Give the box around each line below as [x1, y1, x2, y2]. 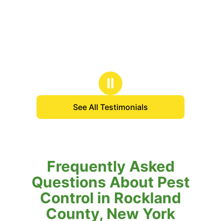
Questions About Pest [31, 173, 190, 191]
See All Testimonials [73, 102, 148, 112]
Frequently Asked [46, 157, 175, 175]
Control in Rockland [40, 188, 181, 207]
